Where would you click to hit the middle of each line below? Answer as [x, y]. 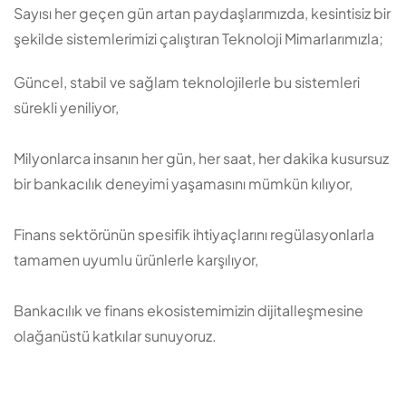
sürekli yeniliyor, [66, 108]
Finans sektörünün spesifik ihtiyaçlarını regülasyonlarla [194, 235]
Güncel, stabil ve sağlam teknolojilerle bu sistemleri [187, 82]
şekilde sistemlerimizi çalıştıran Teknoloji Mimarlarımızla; [198, 39]
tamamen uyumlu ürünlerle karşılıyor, [136, 260]
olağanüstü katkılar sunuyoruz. [115, 336]
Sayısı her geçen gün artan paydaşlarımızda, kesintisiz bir [202, 14]
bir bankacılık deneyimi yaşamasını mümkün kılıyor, [183, 184]
